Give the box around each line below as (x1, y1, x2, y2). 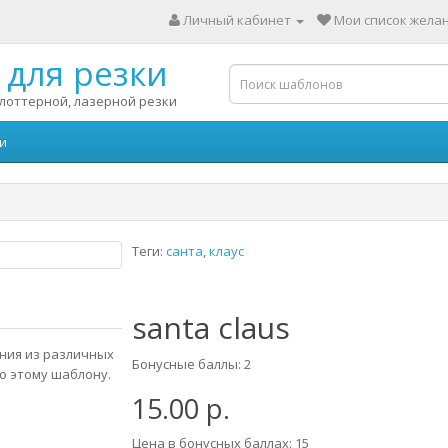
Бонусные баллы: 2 (131, 355, 251, 373)
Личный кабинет (183, 11, 291, 29)
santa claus (131, 307, 290, 348)
